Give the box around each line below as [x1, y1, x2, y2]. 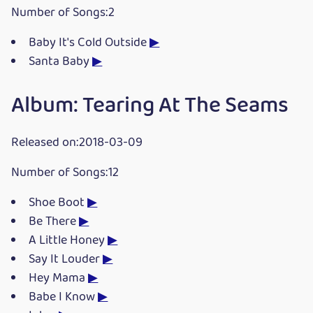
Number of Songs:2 [11, 3, 115, 24]
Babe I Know [29, 286, 99, 307]
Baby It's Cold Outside [29, 33, 150, 54]
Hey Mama [29, 268, 89, 289]
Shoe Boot [29, 192, 88, 213]
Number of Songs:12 [11, 162, 119, 183]
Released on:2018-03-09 [11, 132, 143, 153]
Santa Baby [29, 52, 93, 73]
